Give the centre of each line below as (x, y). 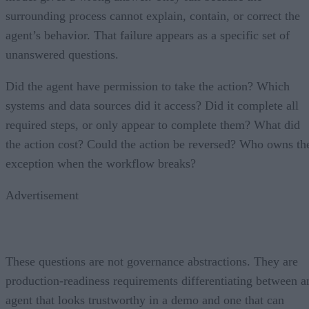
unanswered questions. (62, 54)
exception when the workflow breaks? (101, 163)
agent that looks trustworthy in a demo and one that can (145, 300)
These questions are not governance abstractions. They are (152, 261)
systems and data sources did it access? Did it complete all (152, 105)
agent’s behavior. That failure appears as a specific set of (148, 35)
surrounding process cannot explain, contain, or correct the (153, 16)
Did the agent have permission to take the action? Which (148, 86)
